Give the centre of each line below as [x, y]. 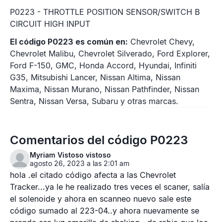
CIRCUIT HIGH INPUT [50, 24]
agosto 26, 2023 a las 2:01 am [80, 163]
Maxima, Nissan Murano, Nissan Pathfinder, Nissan [105, 89]
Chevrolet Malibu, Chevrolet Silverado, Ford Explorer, [110, 54]
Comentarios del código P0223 [99, 140]
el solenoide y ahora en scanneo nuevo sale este [101, 199]
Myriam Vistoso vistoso [70, 155]
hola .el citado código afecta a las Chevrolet [93, 175]
